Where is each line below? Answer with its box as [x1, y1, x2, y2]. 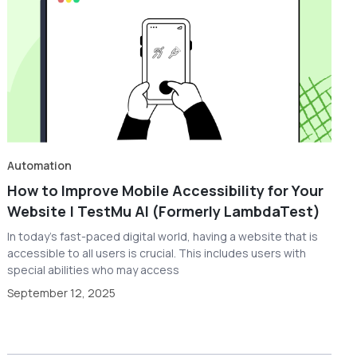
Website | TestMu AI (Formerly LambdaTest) [7, 201, 321, 221]
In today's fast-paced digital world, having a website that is [7, 228, 319, 244]
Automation [7, 157, 73, 173]
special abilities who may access [7, 261, 180, 277]
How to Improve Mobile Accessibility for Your [7, 180, 324, 200]
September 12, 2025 [7, 284, 116, 300]
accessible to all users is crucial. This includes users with [7, 245, 307, 261]
